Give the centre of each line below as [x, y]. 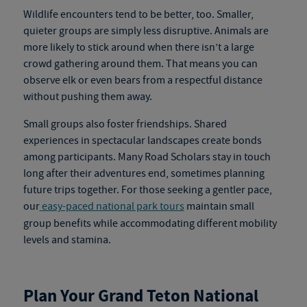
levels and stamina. [67, 240]
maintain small [219, 206]
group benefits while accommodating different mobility [150, 223]
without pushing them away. [87, 97]
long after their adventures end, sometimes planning [144, 173]
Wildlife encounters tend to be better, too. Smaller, [138, 14]
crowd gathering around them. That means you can [140, 64]
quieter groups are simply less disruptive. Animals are [146, 31]
